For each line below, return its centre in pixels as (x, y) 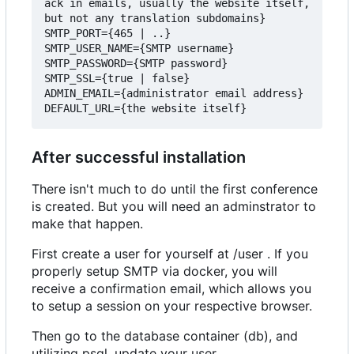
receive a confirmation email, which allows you (171, 288)
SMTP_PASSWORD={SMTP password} (136, 63)
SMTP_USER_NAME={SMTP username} (139, 48)
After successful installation (139, 157)
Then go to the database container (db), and (165, 335)
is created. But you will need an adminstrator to (174, 206)
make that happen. (87, 223)
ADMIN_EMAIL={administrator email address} (174, 93)
